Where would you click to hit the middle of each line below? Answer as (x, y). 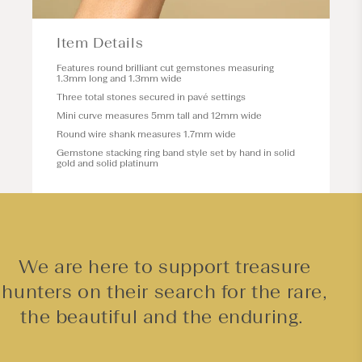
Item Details (100, 42)
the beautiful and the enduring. (165, 316)
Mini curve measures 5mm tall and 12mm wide (159, 115)
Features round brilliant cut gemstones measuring (165, 67)
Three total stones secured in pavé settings (151, 97)
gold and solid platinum (107, 163)
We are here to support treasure (165, 266)
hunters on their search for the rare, (165, 291)
